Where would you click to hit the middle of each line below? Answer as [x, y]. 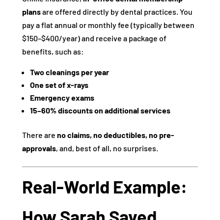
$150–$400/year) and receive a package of [94, 38]
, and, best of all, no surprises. [107, 148]
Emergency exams [62, 97]
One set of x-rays [59, 85]
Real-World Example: [104, 186]
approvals [39, 148]
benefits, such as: [53, 51]
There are [39, 135]
